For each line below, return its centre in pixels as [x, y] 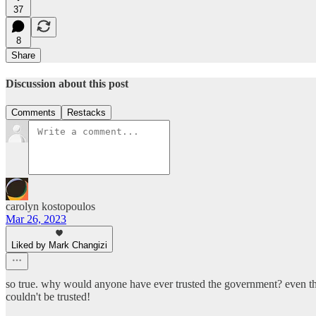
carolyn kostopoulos [50, 207]
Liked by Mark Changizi [59, 245]
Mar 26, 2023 [36, 219]
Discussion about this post [67, 84]
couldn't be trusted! [48, 297]
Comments [34, 113]
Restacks [86, 113]
